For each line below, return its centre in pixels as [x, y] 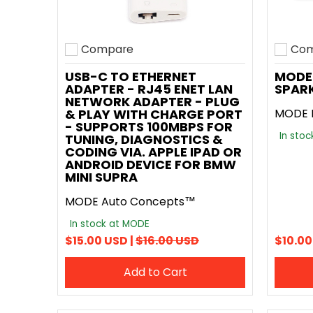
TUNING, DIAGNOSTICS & [144, 139]
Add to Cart [155, 272]
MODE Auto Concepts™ [130, 202]
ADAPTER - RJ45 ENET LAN [149, 89]
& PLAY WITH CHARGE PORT [154, 114]
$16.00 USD [167, 241]
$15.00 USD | [100, 241]
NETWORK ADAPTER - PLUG [152, 102]
